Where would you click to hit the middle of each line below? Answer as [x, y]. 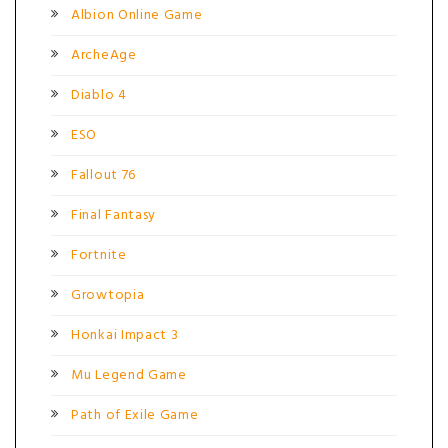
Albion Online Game [137, 15]
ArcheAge [104, 55]
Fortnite [99, 255]
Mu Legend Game [129, 375]
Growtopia [108, 295]
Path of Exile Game [135, 415]
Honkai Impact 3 [125, 335]
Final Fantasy [114, 215]
